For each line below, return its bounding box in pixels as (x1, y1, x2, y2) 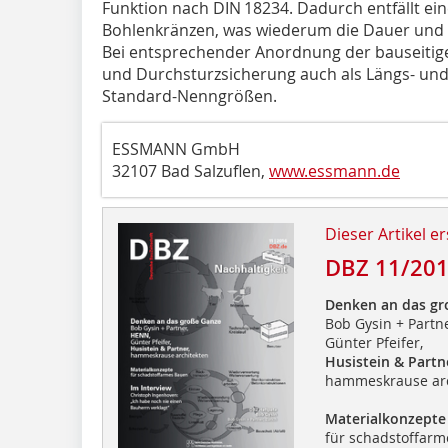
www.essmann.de (269, 159, 400, 182)
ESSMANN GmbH (112, 137, 240, 160)
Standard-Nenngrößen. (102, 84, 277, 107)
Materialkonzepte (324, 408, 446, 428)
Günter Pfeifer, (324, 332, 423, 352)
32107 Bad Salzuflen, (112, 159, 269, 182)
